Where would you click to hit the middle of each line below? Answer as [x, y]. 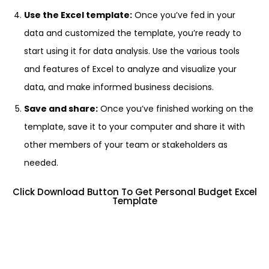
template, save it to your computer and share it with [134, 127]
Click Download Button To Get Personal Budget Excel [134, 192]
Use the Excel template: [78, 15]
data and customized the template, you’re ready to [133, 33]
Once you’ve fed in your [184, 15]
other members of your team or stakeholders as [126, 145]
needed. [41, 163]
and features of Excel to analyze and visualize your [130, 69]
